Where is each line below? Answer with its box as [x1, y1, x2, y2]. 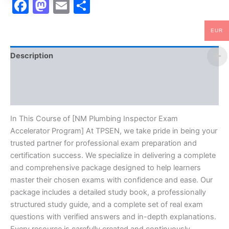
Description [10, 51, 53, 61]
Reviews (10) [10, 90, 58, 100]
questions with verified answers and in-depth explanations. [10, 212, 216, 222]
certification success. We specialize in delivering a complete [10, 151, 216, 161]
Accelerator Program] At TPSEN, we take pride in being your [10, 126, 217, 136]
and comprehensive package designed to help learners [10, 163, 201, 173]
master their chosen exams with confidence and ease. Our [10, 175, 213, 185]
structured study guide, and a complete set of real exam [10, 200, 203, 210]
